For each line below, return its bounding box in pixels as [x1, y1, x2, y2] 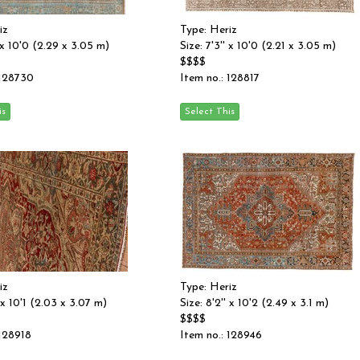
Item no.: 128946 [180, 329, 262, 342]
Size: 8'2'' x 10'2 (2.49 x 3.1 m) [180, 297, 329, 309]
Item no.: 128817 [180, 72, 260, 84]
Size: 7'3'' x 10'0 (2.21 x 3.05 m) [180, 40, 336, 52]
